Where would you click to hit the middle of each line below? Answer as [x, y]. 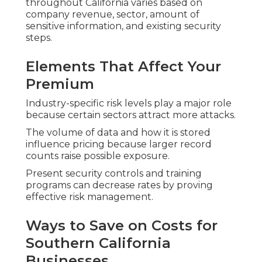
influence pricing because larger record [119, 144]
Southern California [98, 243]
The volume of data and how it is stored [118, 133]
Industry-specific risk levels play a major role [129, 104]
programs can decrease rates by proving [119, 185]
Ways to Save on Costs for [122, 226]
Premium [60, 84]
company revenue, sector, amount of [113, 15]
